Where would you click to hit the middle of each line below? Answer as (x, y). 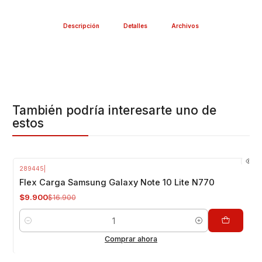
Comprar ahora (131, 239)
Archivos (185, 25)
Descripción (81, 25)
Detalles (135, 25)
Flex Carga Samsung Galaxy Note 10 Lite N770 (117, 183)
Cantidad (35, 226)
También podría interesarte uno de (114, 110)
